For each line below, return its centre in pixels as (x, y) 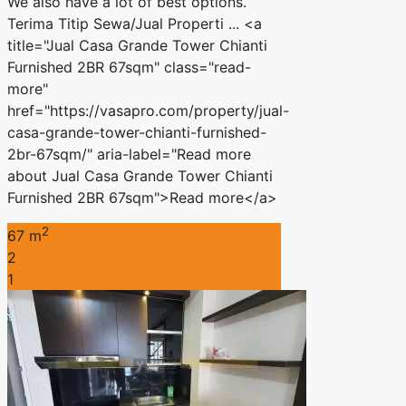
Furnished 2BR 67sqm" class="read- (129, 67)
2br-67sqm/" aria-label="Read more (129, 154)
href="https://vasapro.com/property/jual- (148, 110)
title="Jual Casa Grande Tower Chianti (137, 45)
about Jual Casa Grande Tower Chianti (140, 175)
